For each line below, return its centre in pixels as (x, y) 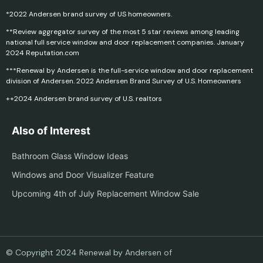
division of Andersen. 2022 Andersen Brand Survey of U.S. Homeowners (124, 81)
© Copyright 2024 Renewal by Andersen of (89, 253)
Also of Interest (51, 131)
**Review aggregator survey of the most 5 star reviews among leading (123, 32)
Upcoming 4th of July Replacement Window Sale (105, 194)
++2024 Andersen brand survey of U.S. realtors (84, 99)
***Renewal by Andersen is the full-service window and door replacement (129, 71)
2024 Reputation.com (43, 53)
